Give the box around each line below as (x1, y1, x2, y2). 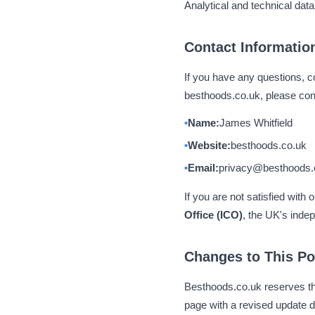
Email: (188, 162, 219, 174)
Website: (188, 139, 231, 151)
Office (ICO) (184, 209, 243, 221)
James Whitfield (219, 117, 292, 129)
